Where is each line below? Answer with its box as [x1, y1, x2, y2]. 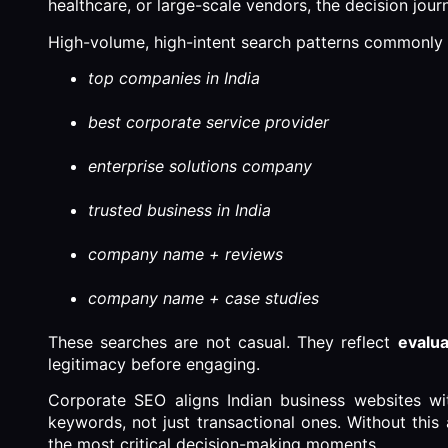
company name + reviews [88, 243, 283, 264]
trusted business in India [88, 199, 271, 220]
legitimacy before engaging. [48, 353, 260, 374]
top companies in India [88, 67, 260, 88]
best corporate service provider [88, 111, 329, 132]
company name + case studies [88, 287, 319, 308]
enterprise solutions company [88, 155, 312, 176]
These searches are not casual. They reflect [48, 331, 398, 352]
